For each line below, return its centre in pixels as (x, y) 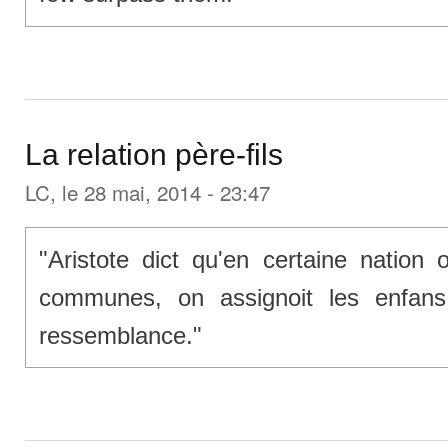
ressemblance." (120, 335)
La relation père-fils (154, 155)
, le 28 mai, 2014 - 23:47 (160, 192)
